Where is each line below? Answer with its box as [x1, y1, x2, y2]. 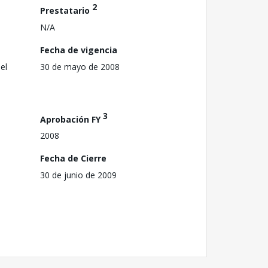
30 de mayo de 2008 [40, 60, 120, 72]
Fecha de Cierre [40, 153, 106, 165]
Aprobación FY [40, 113, 103, 125]
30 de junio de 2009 [40, 169, 117, 181]
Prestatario [40, 4, 92, 16]
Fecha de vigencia [40, 44, 117, 56]
